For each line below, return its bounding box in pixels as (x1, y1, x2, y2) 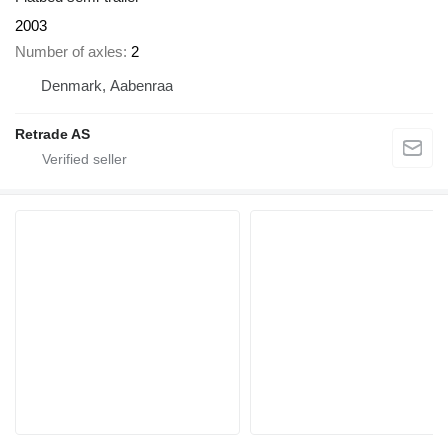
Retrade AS (15, 126, 90, 143)
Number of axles (15, 43, 123, 61)
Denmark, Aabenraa (41, 77, 173, 95)
